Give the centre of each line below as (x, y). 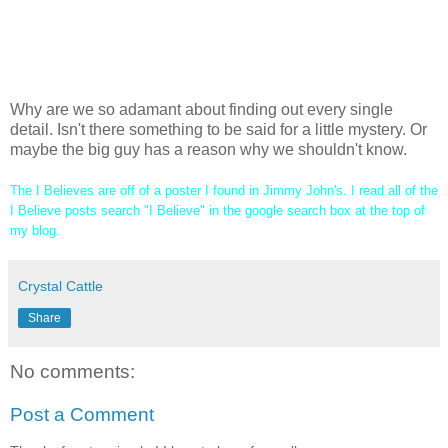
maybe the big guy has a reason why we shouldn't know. (208, 149)
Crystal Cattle (60, 285)
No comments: (72, 371)
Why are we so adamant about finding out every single (201, 109)
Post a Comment (82, 415)
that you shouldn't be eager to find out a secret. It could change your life (218, 30)
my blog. (37, 230)
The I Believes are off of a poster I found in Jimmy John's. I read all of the (224, 190)
